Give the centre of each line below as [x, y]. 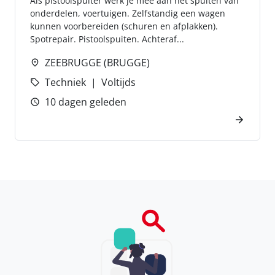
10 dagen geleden [86, 102]
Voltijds [118, 82]
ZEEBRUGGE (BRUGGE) [97, 63]
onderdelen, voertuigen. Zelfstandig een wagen [128, 13]
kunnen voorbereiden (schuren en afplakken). [124, 26]
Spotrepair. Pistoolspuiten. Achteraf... [107, 39]
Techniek [65, 82]
